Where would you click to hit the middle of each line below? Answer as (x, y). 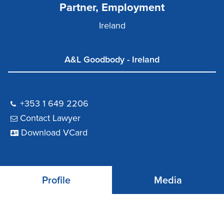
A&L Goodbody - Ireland (112, 60)
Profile (56, 181)
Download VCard (54, 133)
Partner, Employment (112, 8)
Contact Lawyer (50, 118)
